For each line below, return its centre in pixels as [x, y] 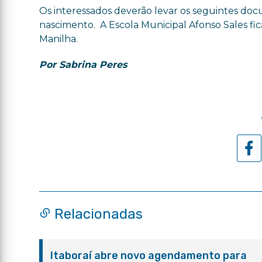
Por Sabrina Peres [85, 65]
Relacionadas [97, 214]
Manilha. [59, 39]
